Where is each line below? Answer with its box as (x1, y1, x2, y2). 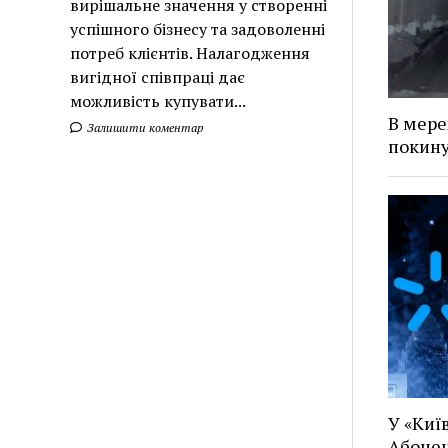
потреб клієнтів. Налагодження (70, 41, 311, 64)
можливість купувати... (70, 89, 247, 112)
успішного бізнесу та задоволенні (70, 17, 326, 40)
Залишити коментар (84, 119, 205, 135)
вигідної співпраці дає (70, 65, 246, 88)
